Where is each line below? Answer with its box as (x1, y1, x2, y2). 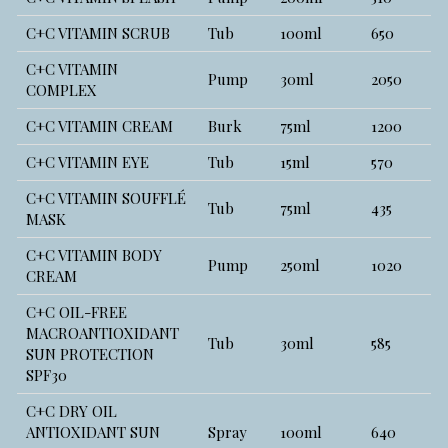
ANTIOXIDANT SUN (26, 421, 161, 442)
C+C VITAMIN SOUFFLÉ (26, 187, 187, 208)
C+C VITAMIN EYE (26, 151, 150, 172)
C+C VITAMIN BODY (26, 244, 163, 265)
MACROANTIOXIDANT (26, 322, 180, 343)
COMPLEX (26, 79, 98, 100)
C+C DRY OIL (26, 400, 118, 421)
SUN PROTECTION (26, 343, 155, 364)
